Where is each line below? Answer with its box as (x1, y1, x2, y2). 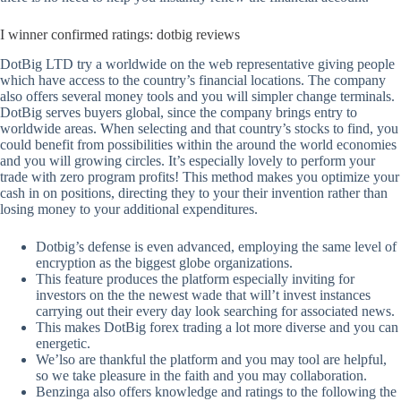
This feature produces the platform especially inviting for (36, 270, 354, 286)
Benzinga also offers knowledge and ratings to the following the (36, 383, 397, 399)
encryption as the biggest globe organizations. (36, 254, 293, 270)
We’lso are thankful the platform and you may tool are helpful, (36, 351, 387, 367)
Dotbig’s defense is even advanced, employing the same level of (36, 238, 397, 254)
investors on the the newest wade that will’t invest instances (36, 286, 371, 303)
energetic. (36, 335, 90, 351)
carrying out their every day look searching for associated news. (36, 303, 395, 319)
